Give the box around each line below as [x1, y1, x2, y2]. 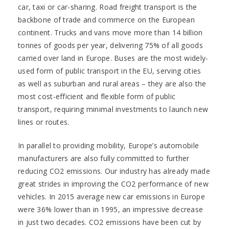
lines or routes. [18, 117, 70, 127]
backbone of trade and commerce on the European [18, 15, 195, 25]
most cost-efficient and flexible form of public [18, 91, 176, 101]
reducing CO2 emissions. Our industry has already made [18, 166, 210, 176]
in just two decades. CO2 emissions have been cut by [18, 217, 201, 227]
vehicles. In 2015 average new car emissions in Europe [18, 192, 205, 201]
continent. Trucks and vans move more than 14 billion [18, 28, 203, 37]
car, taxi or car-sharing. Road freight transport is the [18, 2, 197, 12]
